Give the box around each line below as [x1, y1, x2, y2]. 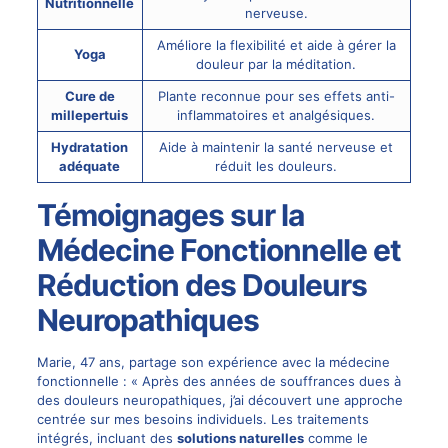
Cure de [64, 87, 115, 104]
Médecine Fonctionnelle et [36, 231, 401, 268]
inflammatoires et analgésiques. [177, 106, 376, 123]
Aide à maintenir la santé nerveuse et [159, 138, 394, 155]
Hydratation [51, 138, 129, 155]
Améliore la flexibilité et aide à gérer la [156, 36, 396, 53]
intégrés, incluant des [36, 429, 177, 446]
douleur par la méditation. [196, 55, 357, 72]
